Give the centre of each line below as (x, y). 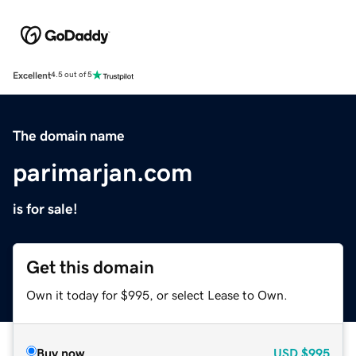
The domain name (69, 135)
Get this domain (90, 267)
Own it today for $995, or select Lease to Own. (157, 294)
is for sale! (45, 209)
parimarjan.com (103, 172)
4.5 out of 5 (72, 75)
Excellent (32, 75)
